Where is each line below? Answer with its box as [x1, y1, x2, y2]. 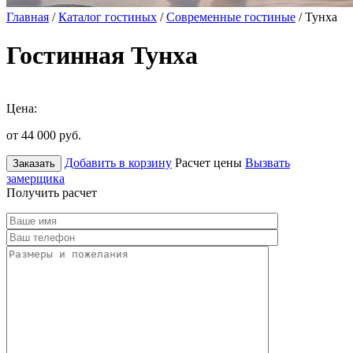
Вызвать [245, 155, 290, 169]
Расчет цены [175, 155, 242, 169]
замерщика [6, 171, 65, 185]
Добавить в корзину [65, 155, 172, 169]
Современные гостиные [166, 10, 295, 24]
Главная [6, 10, 49, 24]
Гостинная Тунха [6, 41, 198, 70]
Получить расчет [6, 185, 97, 199]
